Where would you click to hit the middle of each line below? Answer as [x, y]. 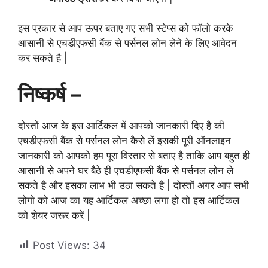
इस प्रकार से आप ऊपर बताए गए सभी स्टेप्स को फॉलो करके [126, 28]
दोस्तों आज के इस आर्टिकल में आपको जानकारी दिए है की [121, 125]
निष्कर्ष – [52, 94]
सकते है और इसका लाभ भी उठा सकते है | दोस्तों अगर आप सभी [133, 185]
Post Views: [61, 246]
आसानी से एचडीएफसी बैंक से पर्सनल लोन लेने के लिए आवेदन [127, 43]
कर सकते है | [43, 58]
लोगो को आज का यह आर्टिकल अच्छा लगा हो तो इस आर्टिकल [129, 200]
